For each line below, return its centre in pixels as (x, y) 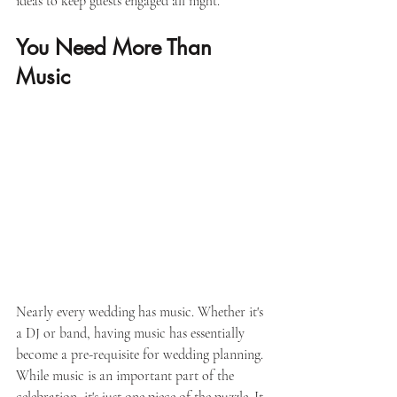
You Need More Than (117, 48)
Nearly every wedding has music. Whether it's (141, 312)
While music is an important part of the (127, 376)
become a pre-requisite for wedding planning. (141, 355)
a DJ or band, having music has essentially (132, 334)
